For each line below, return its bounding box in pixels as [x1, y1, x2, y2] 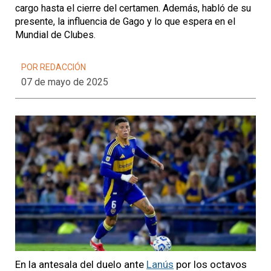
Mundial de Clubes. [15, 29, 96, 41]
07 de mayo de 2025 [21, 76, 108, 88]
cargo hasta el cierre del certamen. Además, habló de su [15, 2, 251, 14]
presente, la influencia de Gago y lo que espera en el [15, 16, 235, 27]
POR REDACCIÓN [21, 62, 86, 72]
